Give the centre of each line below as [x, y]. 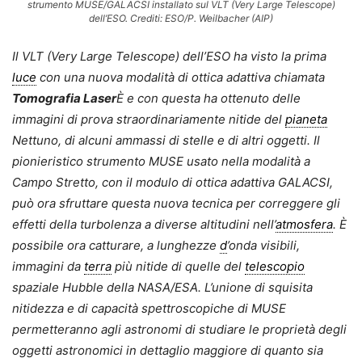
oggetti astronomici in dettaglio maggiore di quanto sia [168, 350]
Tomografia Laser [64, 98]
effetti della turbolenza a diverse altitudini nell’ [144, 224]
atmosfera [304, 224]
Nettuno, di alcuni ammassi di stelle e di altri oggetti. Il [166, 140]
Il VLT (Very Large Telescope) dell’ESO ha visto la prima [169, 56]
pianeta [306, 119]
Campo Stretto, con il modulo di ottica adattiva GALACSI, [173, 182]
